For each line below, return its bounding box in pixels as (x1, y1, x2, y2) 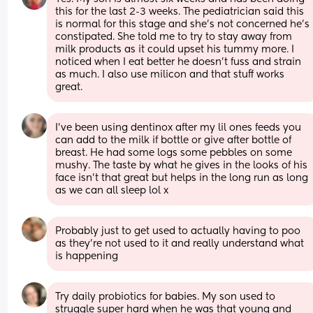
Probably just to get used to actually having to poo (55, 226, 301, 236)
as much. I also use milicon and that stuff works (55, 69, 285, 80)
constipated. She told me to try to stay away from (55, 31, 293, 42)
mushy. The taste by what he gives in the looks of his (55, 160, 308, 170)
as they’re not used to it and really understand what (55, 238, 305, 249)
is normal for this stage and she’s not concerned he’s (55, 19, 310, 29)
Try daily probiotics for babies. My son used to (55, 291, 276, 302)
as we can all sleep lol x (55, 185, 169, 196)
